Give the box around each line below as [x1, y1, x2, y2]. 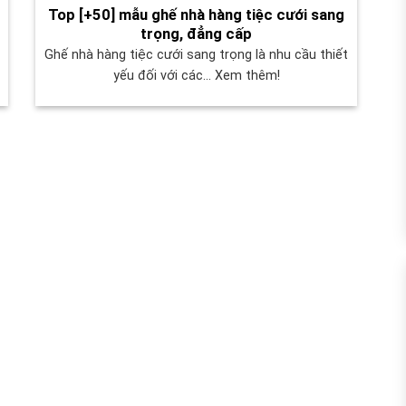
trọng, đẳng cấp [140, 24, 252, 43]
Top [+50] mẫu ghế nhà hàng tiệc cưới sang [48, 5, 344, 24]
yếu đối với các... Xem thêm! [112, 68, 280, 84]
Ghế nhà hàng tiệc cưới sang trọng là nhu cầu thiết [44, 47, 348, 63]
